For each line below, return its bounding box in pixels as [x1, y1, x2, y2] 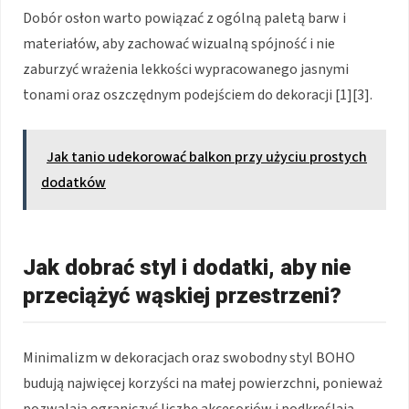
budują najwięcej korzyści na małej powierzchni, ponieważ [23, 372, 383, 393]
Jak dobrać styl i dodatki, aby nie [23, 254, 351, 280]
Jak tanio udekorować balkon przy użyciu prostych [47, 146, 367, 167]
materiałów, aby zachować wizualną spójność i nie [23, 33, 335, 54]
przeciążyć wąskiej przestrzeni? [23, 282, 341, 309]
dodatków [41, 172, 106, 193]
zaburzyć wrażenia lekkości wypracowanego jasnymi [23, 58, 349, 79]
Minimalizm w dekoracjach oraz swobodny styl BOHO [23, 347, 355, 368]
